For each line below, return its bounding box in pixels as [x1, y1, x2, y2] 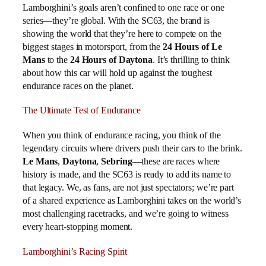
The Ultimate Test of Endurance [23, 104, 141, 116]
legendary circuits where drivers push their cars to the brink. [23, 142, 242, 154]
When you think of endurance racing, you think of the [23, 129, 221, 141]
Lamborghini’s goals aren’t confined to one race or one [23, 1, 224, 13]
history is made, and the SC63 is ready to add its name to [23, 168, 232, 180]
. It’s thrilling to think [152, 53, 230, 65]
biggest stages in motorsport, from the [23, 40, 163, 52]
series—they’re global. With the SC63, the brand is [23, 14, 210, 26]
